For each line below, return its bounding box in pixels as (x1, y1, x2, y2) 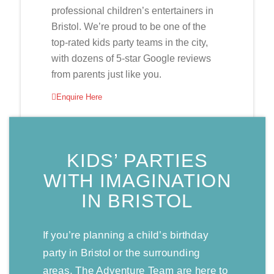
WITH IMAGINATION (43, 170, 231, 191)
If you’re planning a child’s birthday (42, 229, 209, 242)
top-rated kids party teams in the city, (51, 37, 208, 48)
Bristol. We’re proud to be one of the (51, 21, 206, 32)
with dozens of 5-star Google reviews (51, 53, 211, 64)
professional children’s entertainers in (51, 5, 213, 16)
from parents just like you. (51, 68, 161, 80)
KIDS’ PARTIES (66, 150, 208, 171)
